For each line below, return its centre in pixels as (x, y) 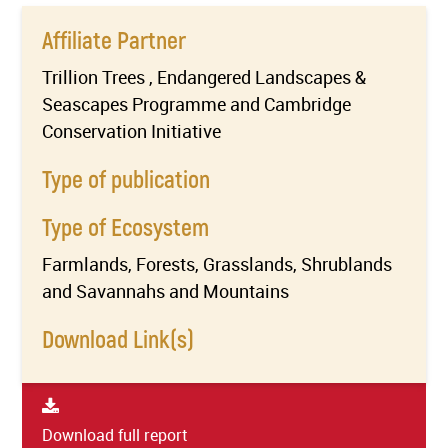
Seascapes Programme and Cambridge (197, 104)
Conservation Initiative (132, 131)
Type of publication (126, 178)
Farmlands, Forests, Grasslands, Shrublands (217, 264)
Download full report (115, 435)
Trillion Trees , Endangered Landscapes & (204, 77)
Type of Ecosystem (126, 226)
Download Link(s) (118, 338)
